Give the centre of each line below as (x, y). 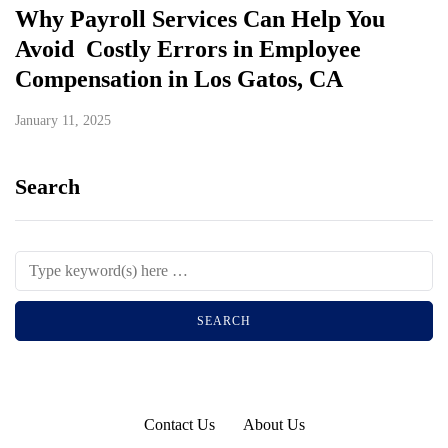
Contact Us (179, 425)
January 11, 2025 (63, 121)
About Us (273, 425)
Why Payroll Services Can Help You (200, 19)
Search (47, 187)
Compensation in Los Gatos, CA (179, 79)
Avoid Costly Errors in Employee (188, 49)
